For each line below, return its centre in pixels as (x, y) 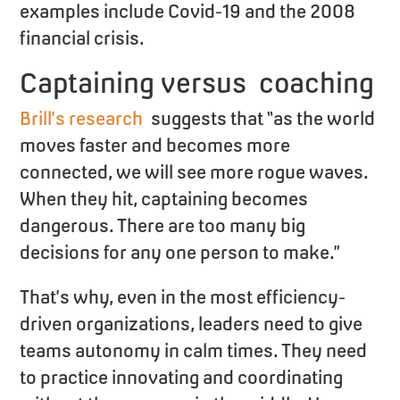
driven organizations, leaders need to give (192, 323)
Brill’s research (82, 118)
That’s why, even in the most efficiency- (183, 296)
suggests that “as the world (259, 118)
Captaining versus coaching (197, 83)
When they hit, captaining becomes (164, 198)
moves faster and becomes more (155, 145)
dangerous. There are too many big (163, 225)
